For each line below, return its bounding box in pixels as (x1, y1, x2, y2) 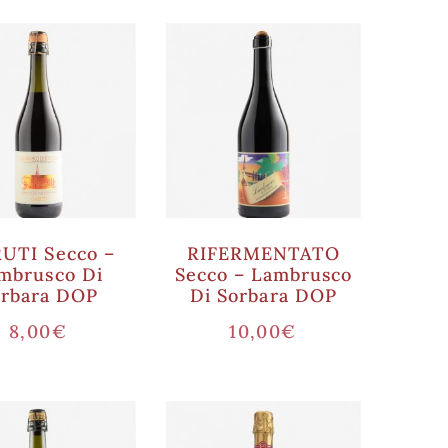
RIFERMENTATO (186, 242, 341, 265)
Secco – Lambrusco (174, 263, 353, 286)
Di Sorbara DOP (190, 284, 337, 307)
